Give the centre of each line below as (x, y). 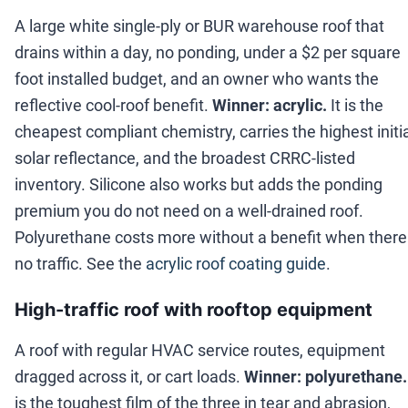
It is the (355, 106)
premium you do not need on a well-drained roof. (189, 211)
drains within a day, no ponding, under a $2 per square (208, 53)
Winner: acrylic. (270, 106)
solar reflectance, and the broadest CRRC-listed (185, 158)
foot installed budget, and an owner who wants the (197, 79)
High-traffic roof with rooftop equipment (194, 310)
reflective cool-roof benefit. (113, 106)
